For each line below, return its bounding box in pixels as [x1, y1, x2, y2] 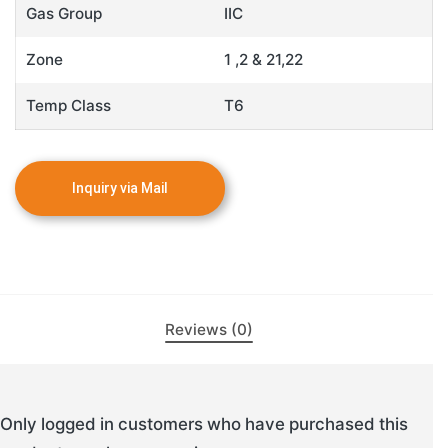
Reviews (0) [165, 319, 253, 339]
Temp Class [26, 95, 111, 115]
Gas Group [26, 3, 102, 23]
